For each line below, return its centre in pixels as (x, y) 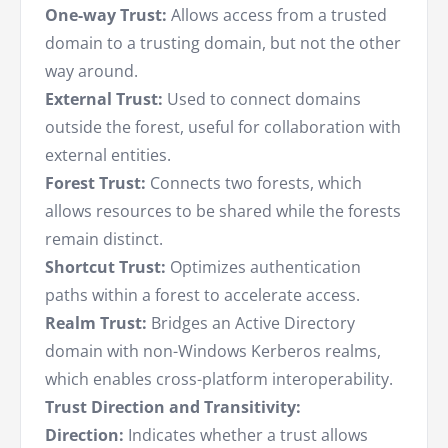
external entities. (108, 155)
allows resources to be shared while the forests (223, 211)
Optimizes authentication (265, 267)
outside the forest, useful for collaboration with (223, 127)
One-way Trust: (106, 15)
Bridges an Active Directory (251, 323)
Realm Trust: (96, 323)
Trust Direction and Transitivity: (173, 407)
